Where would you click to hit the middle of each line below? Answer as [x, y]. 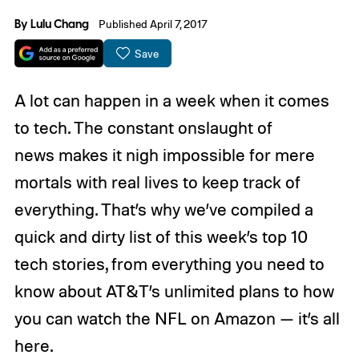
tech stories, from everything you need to [169, 264]
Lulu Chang [59, 24]
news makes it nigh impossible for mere [164, 155]
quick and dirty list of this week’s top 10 [161, 237]
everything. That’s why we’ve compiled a [163, 210]
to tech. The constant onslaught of [143, 128]
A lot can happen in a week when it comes [171, 101]
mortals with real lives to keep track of [157, 182]
